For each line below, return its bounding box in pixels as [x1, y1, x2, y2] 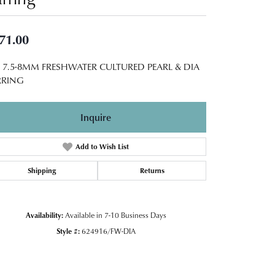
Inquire [80, 110, 111, 124]
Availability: [25, 209, 63, 220]
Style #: [56, 225, 80, 236]
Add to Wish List [75, 141, 129, 152]
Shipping [27, 165, 56, 176]
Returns [139, 165, 165, 176]
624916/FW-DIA [81, 225, 136, 236]
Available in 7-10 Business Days [64, 209, 166, 220]
